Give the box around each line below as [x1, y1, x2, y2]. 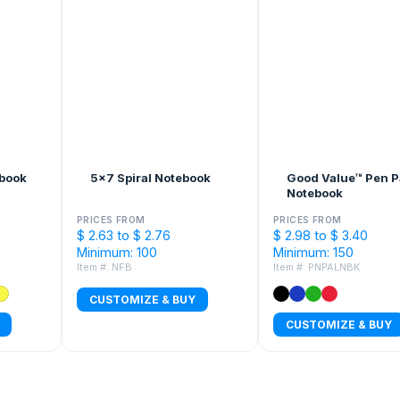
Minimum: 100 [77, 245, 157, 261]
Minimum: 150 [273, 245, 354, 261]
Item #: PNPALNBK [273, 261, 360, 274]
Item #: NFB [77, 261, 132, 274]
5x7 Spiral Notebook [90, 171, 211, 186]
